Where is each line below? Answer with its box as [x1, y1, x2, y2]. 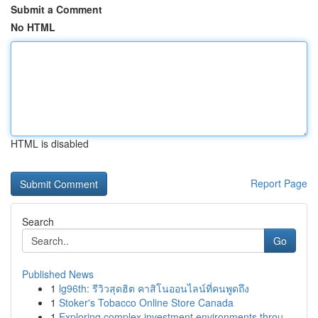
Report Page [251, 176, 307, 190]
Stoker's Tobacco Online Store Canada [59, 295, 234, 309]
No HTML [11, 20, 55, 34]
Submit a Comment [11, 2, 102, 16]
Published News [22, 267, 94, 281]
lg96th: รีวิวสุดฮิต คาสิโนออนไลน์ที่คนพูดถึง [59, 281, 249, 295]
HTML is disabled [11, 136, 89, 150]
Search [22, 214, 54, 229]
